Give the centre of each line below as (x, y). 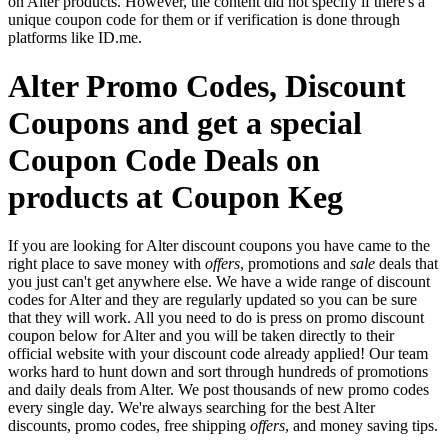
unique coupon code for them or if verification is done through (204, 19)
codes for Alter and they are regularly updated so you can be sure (212, 300)
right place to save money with (106, 264)
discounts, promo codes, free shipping (129, 426)
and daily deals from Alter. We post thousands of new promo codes (218, 390)
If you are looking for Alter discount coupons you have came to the (219, 246)
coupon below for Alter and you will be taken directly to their (201, 336)
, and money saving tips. (361, 426)
